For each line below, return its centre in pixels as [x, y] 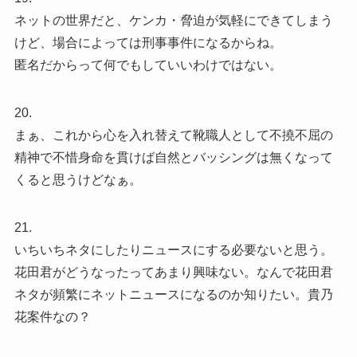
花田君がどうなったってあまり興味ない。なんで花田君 [173, 272]
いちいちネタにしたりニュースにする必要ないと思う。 [173, 249]
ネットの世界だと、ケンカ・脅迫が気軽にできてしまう [173, 20]
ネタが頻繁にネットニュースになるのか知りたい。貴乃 [173, 294]
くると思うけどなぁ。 [78, 179]
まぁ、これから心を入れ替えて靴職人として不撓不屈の [173, 135]
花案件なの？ [52, 316]
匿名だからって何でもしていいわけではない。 [148, 65]
